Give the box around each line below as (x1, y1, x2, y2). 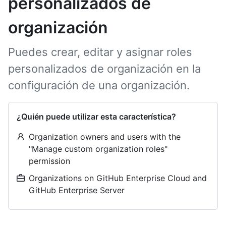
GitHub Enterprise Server (29, 185, 125, 195)
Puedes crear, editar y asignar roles (8, 45, 192, 59)
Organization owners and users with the (29, 132, 181, 142)
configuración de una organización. (8, 79, 190, 92)
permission (29, 156, 70, 166)
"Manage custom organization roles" (29, 144, 167, 154)
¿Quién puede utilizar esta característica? (17, 111, 176, 122)
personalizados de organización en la (8, 62, 201, 75)
